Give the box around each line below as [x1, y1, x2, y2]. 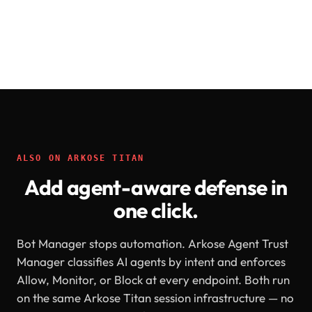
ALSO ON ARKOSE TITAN [17, 153, 145, 163]
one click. [114, 197, 198, 224]
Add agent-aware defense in [24, 174, 288, 201]
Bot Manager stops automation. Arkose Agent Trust [17, 236, 288, 251]
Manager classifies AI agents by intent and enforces [17, 254, 286, 269]
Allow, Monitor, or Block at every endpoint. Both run [17, 272, 290, 287]
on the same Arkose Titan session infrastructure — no [17, 290, 294, 305]
